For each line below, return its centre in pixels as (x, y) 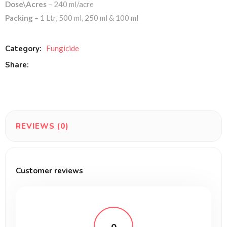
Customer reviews (49, 171)
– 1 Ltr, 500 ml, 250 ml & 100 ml (86, 17)
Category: (24, 48)
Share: (17, 65)
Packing (19, 17)
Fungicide (63, 48)
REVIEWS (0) (42, 126)
